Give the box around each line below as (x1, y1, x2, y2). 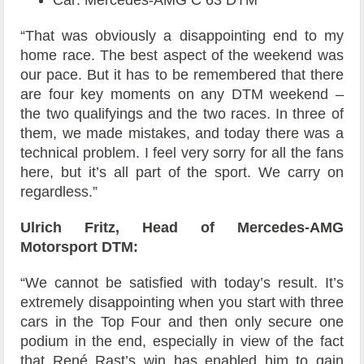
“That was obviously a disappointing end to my (20, 28, 344, 45)
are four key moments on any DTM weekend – (20, 86, 344, 103)
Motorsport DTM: (20, 239, 139, 256)
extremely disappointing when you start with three (20, 294, 344, 311)
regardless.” (20, 184, 98, 201)
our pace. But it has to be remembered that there (20, 67, 344, 84)
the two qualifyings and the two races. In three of (20, 106, 344, 123)
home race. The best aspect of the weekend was (20, 47, 344, 64)
